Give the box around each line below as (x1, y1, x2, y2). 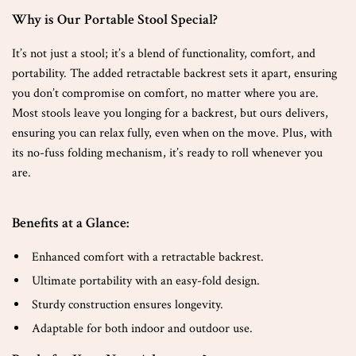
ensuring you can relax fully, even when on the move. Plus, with (12, 125, 332, 141)
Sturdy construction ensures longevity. (32, 296, 223, 313)
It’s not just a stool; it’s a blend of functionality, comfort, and (12, 45, 315, 62)
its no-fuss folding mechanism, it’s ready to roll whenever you (12, 145, 323, 161)
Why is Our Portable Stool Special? (12, 10, 218, 29)
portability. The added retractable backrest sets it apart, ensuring (12, 65, 337, 82)
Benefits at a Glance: (12, 214, 129, 232)
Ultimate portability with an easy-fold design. (32, 273, 260, 289)
